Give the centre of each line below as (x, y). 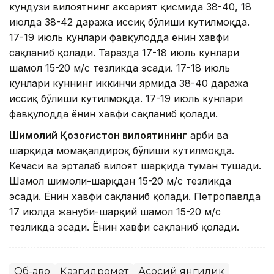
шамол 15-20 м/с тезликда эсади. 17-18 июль (120, 68)
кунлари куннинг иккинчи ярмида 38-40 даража (129, 83)
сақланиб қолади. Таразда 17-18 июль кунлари (124, 53)
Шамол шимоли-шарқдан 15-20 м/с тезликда (120, 181)
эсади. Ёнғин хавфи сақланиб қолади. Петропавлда (135, 197)
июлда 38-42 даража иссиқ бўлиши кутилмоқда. (129, 22)
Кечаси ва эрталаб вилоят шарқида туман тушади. (135, 166)
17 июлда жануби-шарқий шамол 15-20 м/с (115, 212)
